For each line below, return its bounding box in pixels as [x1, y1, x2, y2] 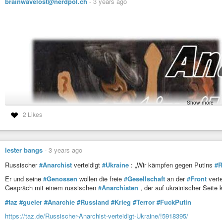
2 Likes [22, 110, 42, 119]
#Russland [77, 197, 109, 207]
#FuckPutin [157, 197, 191, 207]
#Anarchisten [98, 183, 138, 193]
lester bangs [5, 145, 43, 155]
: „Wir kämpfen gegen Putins [129, 160, 215, 169]
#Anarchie [44, 197, 75, 207]
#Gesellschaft [124, 174, 165, 184]
